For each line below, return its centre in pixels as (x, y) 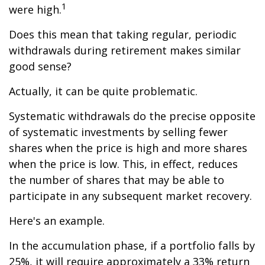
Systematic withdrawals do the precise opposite (132, 116)
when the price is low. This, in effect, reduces (123, 164)
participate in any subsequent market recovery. (130, 196)
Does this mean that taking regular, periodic (123, 34)
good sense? (40, 66)
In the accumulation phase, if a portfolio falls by (132, 245)
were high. (35, 9)
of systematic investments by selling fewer (118, 132)
